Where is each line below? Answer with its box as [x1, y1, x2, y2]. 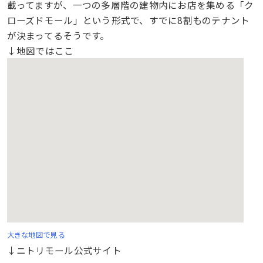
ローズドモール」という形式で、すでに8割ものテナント [6, 13, 250, 26]
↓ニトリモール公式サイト [6, 243, 122, 257]
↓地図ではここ [6, 43, 74, 57]
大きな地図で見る [6, 229, 65, 240]
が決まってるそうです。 [6, 28, 110, 42]
